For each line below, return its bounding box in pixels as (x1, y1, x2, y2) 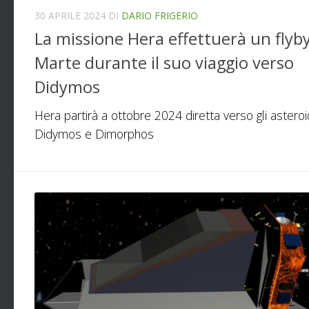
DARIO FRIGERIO (121, 8, 198, 22)
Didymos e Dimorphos (34, 126, 154, 143)
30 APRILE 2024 (34, 8, 106, 22)
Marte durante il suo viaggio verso (34, 52, 294, 74)
